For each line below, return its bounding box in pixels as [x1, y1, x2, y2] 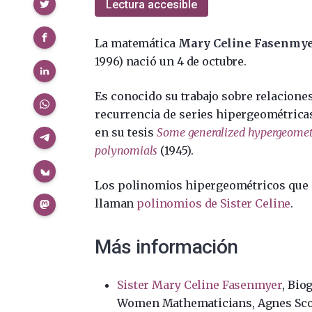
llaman [95, 196, 137, 210]
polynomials [95, 143, 158, 157]
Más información [95, 235, 238, 258]
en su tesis [95, 125, 157, 139]
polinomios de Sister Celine [136, 196, 291, 210]
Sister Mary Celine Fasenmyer [117, 277, 282, 292]
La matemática [95, 36, 176, 50]
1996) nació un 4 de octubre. [95, 54, 247, 68]
